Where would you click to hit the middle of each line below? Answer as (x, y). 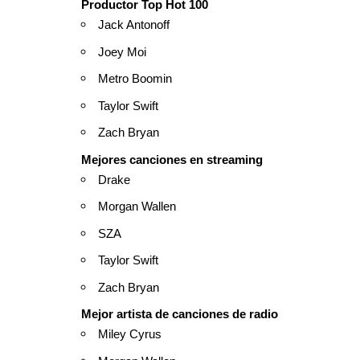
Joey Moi (122, 51)
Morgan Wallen (137, 207)
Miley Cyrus (130, 334)
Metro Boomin (135, 79)
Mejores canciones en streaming (172, 159)
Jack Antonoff (134, 25)
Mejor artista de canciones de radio (180, 314)
